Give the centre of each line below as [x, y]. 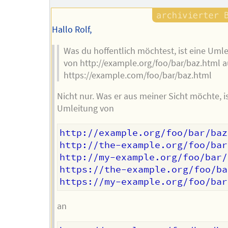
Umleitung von [85, 109]
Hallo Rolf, [72, 30]
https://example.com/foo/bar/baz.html [138, 75]
